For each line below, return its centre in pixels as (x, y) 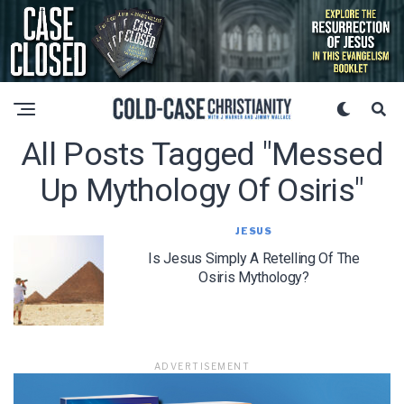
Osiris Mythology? (254, 277)
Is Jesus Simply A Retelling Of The (254, 258)
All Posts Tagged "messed (202, 154)
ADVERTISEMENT (202, 366)
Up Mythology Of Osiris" (202, 190)
